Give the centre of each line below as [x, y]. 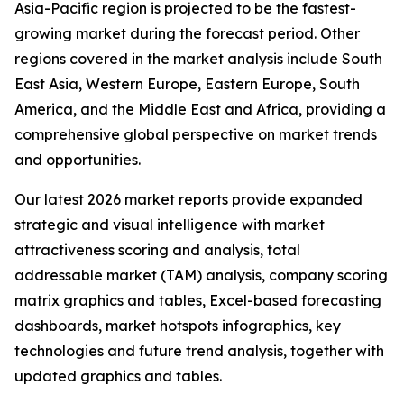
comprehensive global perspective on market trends [196, 135]
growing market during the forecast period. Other [187, 34]
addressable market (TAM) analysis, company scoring [201, 275]
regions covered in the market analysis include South [198, 59]
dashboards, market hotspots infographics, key [178, 326]
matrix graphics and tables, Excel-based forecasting [198, 301]
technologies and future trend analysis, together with [199, 351]
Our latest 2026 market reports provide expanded [188, 200]
